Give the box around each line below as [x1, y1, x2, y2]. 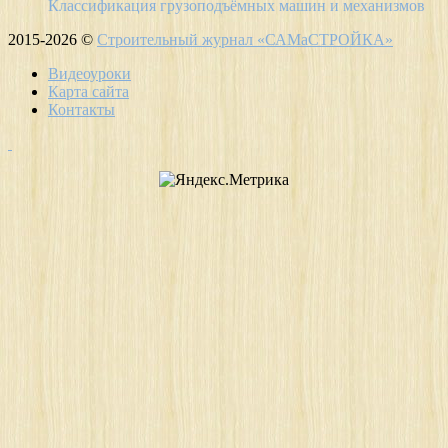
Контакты [48, 100, 115, 118]
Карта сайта [48, 82, 129, 100]
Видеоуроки [48, 64, 131, 82]
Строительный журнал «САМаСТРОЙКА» [97, 30, 393, 48]
